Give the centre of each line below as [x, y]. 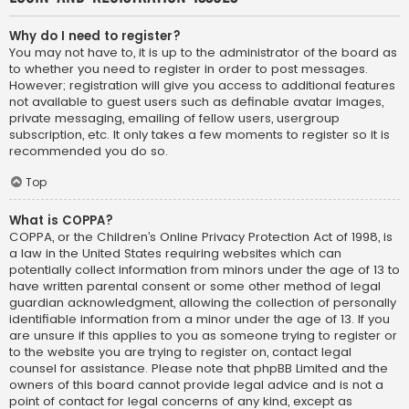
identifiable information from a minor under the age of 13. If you [199, 320]
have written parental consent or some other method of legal [195, 287]
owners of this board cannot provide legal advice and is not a [196, 385]
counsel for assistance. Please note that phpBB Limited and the [199, 369]
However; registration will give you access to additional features [202, 86]
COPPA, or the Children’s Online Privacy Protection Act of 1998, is [201, 237]
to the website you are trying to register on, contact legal [180, 352]
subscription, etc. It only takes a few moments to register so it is [199, 135]
